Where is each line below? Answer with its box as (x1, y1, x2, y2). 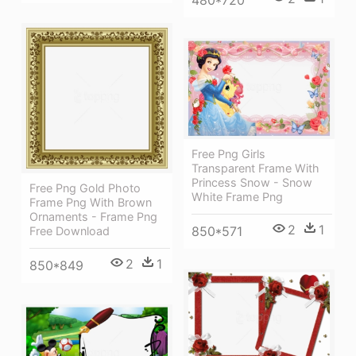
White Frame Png (192, 189, 283, 203)
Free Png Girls (192, 146, 265, 161)
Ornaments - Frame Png (29, 210, 157, 224)
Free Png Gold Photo (29, 181, 141, 195)
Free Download (29, 224, 110, 238)
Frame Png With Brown (29, 195, 152, 210)
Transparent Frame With (192, 161, 319, 175)
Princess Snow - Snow (192, 175, 312, 189)
